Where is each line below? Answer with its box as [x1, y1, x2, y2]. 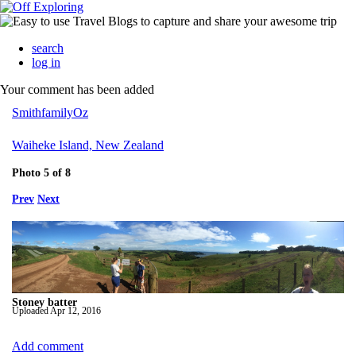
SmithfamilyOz [12, 106, 88, 120]
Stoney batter [12, 296, 77, 308]
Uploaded [12, 305, 48, 317]
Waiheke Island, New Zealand [12, 137, 164, 152]
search [32, 41, 64, 55]
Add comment [12, 339, 83, 354]
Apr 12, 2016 [50, 305, 101, 317]
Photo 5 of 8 [12, 166, 71, 179]
